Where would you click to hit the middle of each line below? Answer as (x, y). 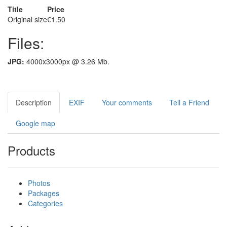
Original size (27, 20)
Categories (45, 203)
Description (34, 103)
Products (31, 150)
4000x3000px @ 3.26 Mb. (67, 62)
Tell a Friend (189, 103)
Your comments (127, 103)
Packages (44, 193)
